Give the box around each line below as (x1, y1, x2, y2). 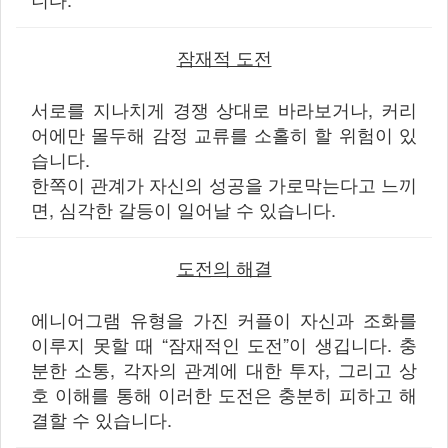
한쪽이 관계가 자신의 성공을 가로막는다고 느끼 (31, 171, 417, 197)
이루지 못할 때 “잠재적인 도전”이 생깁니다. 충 (31, 331, 417, 357)
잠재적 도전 (176, 44, 272, 70)
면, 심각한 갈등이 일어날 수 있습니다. (31, 196, 336, 222)
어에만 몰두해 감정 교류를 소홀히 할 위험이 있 (31, 121, 417, 147)
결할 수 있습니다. (31, 406, 172, 432)
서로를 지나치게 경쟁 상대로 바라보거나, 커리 (31, 96, 417, 122)
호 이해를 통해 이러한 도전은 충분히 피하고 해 (31, 381, 417, 407)
